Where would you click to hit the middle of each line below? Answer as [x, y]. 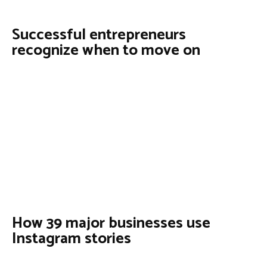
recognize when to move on [106, 50]
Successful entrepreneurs [99, 35]
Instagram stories [72, 239]
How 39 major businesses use [111, 223]
